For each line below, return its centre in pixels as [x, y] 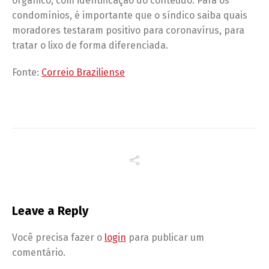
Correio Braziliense [83, 73]
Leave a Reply [50, 211]
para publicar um [165, 238]
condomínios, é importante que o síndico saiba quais [130, 16]
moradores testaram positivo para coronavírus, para [128, 31]
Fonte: [27, 73]
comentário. [39, 253]
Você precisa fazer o [58, 238]
